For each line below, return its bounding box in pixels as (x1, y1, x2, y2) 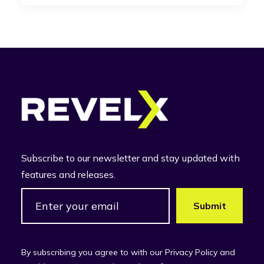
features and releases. (21, 169, 115, 180)
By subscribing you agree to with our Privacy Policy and (21, 247, 235, 258)
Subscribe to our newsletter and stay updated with (21, 152, 240, 164)
